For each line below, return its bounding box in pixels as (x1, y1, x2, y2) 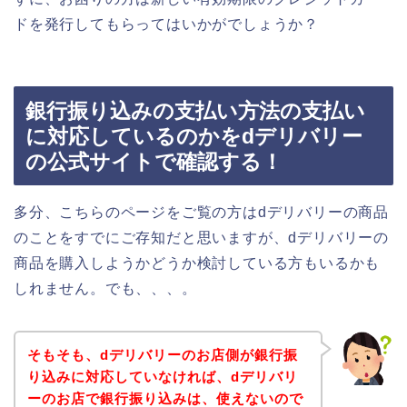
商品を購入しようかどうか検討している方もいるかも (14, 255, 381, 272)
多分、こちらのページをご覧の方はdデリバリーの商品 (14, 204, 390, 221)
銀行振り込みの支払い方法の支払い (25, 99, 365, 124)
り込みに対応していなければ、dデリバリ (26, 368, 298, 384)
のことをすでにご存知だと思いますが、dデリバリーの (14, 230, 389, 246)
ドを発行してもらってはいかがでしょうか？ (14, 15, 319, 32)
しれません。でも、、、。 (14, 281, 197, 297)
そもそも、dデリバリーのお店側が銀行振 (26, 346, 298, 362)
